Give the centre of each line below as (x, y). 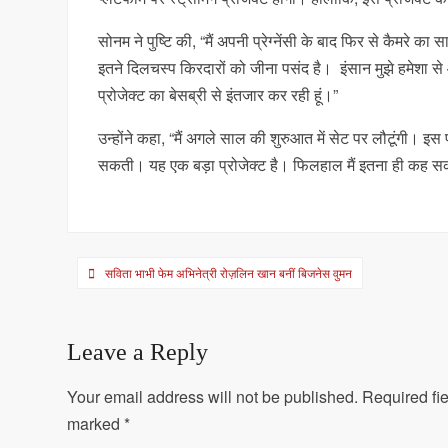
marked (96, 423)
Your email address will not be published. (213, 396)
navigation (129, 305)
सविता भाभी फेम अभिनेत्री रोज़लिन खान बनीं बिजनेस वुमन (229, 272)
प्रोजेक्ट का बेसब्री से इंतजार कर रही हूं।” (218, 94)
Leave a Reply (138, 352)
